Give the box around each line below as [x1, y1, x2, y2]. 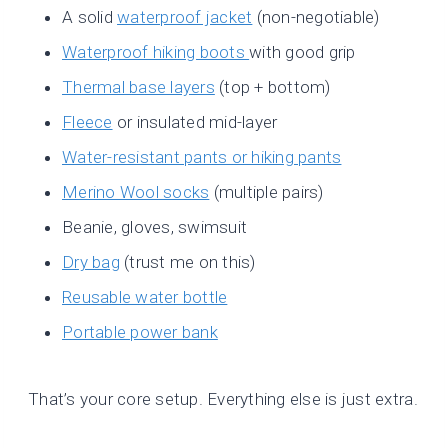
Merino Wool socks [62, 182, 210, 203]
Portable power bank [62, 322, 218, 343]
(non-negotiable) [252, 7, 380, 28]
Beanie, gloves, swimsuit [62, 217, 248, 238]
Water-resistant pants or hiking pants [62, 147, 342, 168]
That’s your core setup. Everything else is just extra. [28, 389, 418, 410]
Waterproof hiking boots [62, 42, 250, 63]
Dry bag [62, 252, 120, 273]
